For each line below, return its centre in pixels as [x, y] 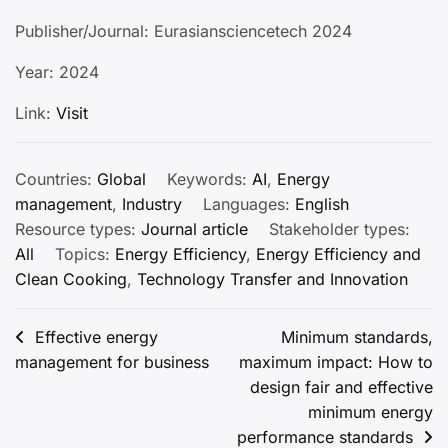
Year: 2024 [57, 71]
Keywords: [209, 178]
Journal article [194, 228]
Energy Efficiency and [338, 253]
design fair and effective [341, 386]
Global [121, 178]
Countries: [56, 178]
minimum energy [370, 411]
